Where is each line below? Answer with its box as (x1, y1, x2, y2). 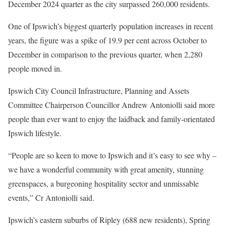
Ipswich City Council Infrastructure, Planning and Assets (8, 85, 189, 96)
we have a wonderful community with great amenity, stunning (8, 164, 204, 175)
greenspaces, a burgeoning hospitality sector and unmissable (8, 178, 199, 189)
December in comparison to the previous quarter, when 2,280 (8, 49, 202, 60)
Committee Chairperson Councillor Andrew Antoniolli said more (8, 99, 215, 110)
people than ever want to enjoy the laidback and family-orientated (8, 114, 215, 125)
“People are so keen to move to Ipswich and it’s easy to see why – (8, 150, 216, 161)
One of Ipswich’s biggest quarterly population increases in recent (8, 21, 213, 32)
